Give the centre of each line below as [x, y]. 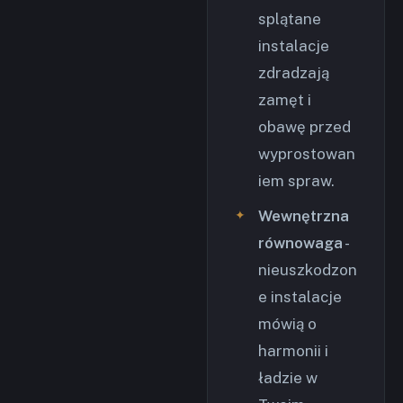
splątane [290, 19]
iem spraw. [296, 181]
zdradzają [294, 73]
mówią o [287, 324]
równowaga [300, 243]
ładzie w [288, 378]
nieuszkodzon [308, 270]
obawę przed [304, 127]
